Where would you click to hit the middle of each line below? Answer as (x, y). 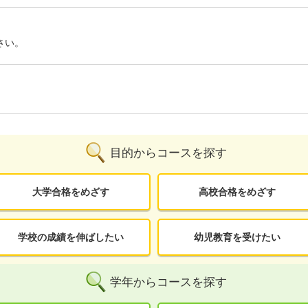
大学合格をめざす (70, 191)
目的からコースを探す (168, 153)
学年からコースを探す (168, 282)
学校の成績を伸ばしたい (70, 237)
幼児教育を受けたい (238, 237)
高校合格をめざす (238, 191)
